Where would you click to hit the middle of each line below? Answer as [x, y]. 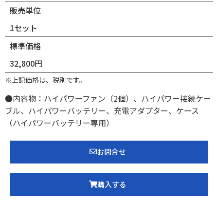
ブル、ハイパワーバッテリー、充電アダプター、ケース [102, 110]
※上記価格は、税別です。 [45, 80]
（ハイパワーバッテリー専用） [59, 122]
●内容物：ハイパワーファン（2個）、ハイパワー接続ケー [108, 98]
